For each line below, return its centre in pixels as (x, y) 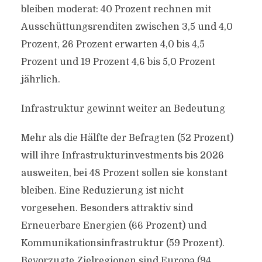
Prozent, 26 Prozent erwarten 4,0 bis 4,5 (113, 44)
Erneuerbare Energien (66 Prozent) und (113, 226)
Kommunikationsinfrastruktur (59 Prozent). (123, 243)
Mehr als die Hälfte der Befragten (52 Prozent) (127, 138)
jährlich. (40, 80)
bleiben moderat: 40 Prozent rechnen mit (116, 9)
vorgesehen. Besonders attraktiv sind (107, 208)
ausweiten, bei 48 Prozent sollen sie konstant (124, 173)
